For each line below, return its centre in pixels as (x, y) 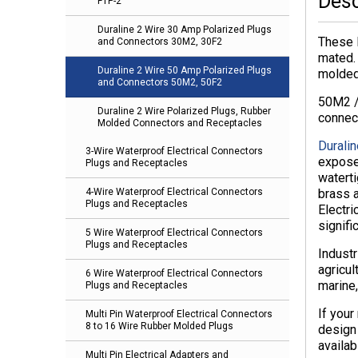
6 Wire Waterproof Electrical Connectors (174, 274)
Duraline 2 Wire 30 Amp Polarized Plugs (185, 30)
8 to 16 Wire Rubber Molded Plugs (159, 326)
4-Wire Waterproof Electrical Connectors (174, 192)
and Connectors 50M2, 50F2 (160, 83)
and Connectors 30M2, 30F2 (160, 42)
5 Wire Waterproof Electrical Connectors (174, 233)
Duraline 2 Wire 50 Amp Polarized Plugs (185, 71)
